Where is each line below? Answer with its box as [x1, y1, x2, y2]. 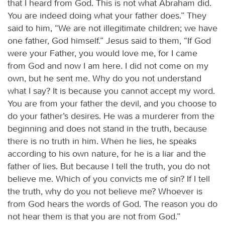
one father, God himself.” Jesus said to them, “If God [8, 35, 211, 46]
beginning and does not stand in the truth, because [8, 123, 207, 134]
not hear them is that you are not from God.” [8, 210, 180, 222]
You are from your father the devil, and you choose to [8, 97, 216, 109]
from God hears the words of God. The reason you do [8, 198, 217, 209]
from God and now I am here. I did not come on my [8, 60, 208, 71]
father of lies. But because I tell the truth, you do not [8, 160, 210, 172]
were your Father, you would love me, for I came [8, 47, 197, 59]
